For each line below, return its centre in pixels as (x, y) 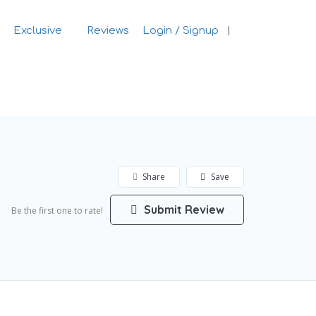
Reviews (108, 31)
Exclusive (37, 31)
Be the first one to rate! (57, 210)
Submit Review (182, 209)
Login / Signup (180, 31)
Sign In (276, 32)
